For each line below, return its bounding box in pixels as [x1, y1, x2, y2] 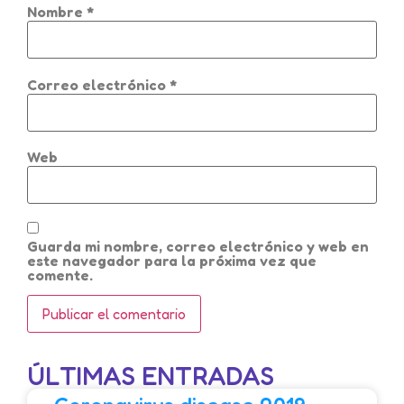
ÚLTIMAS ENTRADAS [27, 361, 274, 392]
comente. [27, 265, 93, 284]
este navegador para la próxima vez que [27, 251, 317, 270]
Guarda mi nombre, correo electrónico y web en [27, 236, 369, 255]
